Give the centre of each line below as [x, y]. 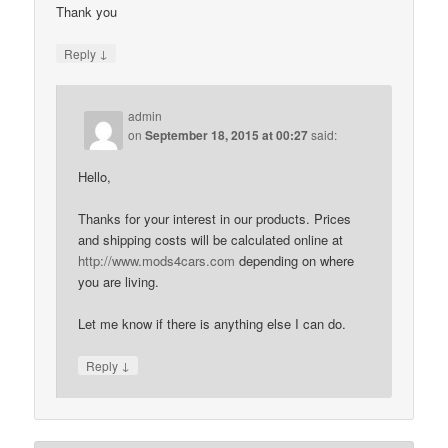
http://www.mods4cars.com [157, 261]
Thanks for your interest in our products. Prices [215, 219]
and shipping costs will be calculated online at [211, 240]
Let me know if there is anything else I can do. [212, 324]
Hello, [95, 176]
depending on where [295, 261]
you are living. [119, 282]
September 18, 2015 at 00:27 [227, 134]
